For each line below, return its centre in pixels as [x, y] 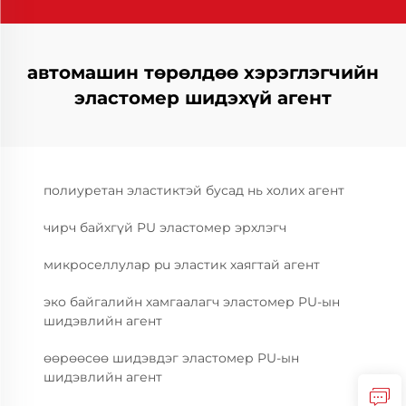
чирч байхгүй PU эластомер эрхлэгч [165, 227]
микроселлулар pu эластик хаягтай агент [182, 265]
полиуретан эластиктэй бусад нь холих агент [194, 190]
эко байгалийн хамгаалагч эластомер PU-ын [192, 302]
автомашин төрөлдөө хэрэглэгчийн [203, 72]
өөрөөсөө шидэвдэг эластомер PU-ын [171, 358]
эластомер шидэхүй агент [203, 98]
